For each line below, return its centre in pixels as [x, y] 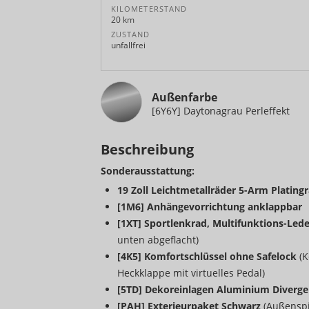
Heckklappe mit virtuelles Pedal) [191, 273]
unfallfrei [128, 46]
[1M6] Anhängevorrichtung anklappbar [210, 207]
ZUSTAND [131, 35]
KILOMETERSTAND [149, 9]
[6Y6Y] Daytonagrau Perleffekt [221, 111]
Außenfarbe [185, 98]
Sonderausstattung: [148, 171]
